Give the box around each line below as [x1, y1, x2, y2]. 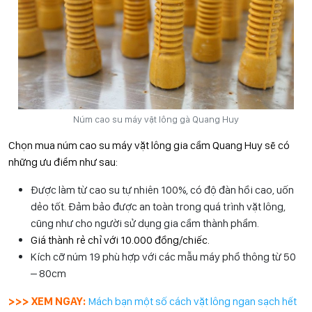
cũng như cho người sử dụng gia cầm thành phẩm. [31, 217, 259, 231]
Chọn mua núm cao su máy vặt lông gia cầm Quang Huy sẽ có [8, 139, 290, 153]
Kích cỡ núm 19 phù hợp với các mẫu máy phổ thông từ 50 [31, 250, 296, 264]
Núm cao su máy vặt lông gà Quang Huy [73, 114, 239, 125]
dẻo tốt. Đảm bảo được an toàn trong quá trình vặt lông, [31, 200, 286, 214]
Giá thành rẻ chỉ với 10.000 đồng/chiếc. [31, 233, 210, 247]
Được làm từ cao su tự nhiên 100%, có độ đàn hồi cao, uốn [31, 183, 294, 197]
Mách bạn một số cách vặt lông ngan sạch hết [88, 295, 297, 309]
